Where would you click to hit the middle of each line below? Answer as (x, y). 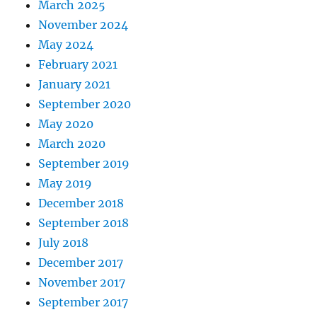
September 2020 (85, 104)
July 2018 (64, 243)
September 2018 (84, 223)
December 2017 (81, 263)
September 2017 (83, 302)
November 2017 (82, 283)
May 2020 (66, 124)
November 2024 (83, 25)
